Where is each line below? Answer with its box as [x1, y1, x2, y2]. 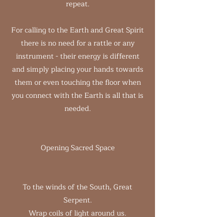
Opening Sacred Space [40, 142, 115, 154]
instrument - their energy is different [15, 50, 139, 62]
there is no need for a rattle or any [20, 37, 135, 49]
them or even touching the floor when [14, 77, 141, 89]
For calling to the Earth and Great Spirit [11, 24, 144, 36]
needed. [64, 103, 91, 115]
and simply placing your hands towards [12, 63, 143, 76]
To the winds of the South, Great [23, 181, 132, 193]
